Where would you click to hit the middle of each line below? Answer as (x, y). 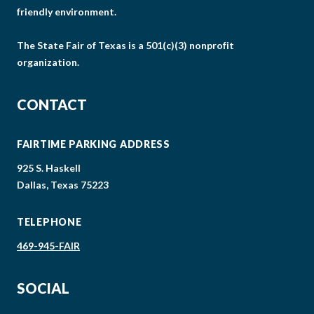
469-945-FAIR (48, 245)
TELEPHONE (49, 221)
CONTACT (52, 104)
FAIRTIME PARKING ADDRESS (94, 144)
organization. (48, 62)
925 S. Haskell (49, 168)
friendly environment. (67, 11)
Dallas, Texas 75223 (63, 184)
